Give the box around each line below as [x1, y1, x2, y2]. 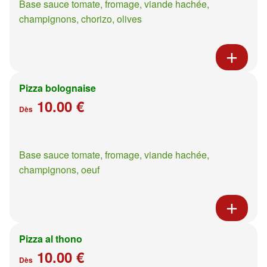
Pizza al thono [19, 231, 82, 246]
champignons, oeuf [19, 162, 100, 176]
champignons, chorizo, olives [19, 11, 142, 26]
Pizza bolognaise [19, 80, 96, 95]
